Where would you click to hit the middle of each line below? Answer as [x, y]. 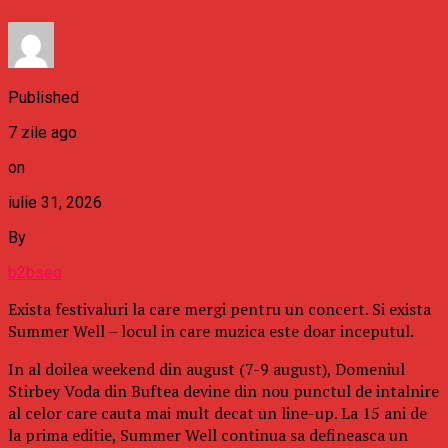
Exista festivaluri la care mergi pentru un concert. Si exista [219, 308]
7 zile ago [42, 132]
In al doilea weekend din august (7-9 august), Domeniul [206, 368]
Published [43, 97]
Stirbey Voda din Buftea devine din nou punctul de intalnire [223, 390]
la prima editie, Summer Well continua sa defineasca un [208, 434]
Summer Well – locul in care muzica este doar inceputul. [211, 330]
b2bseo [35, 272]
